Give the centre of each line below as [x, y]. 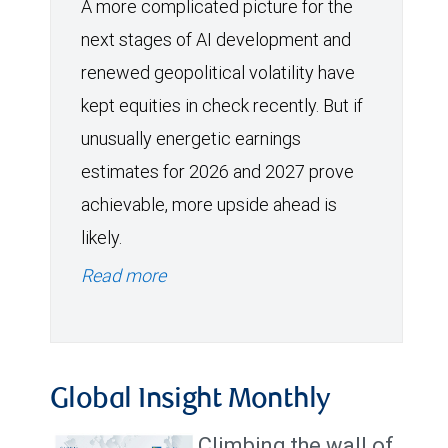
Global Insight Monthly [190, 400]
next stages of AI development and [216, 39]
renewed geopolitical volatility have [218, 72]
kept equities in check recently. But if [222, 105]
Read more [123, 275]
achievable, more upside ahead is [209, 204]
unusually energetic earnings [191, 138]
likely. [101, 237]
